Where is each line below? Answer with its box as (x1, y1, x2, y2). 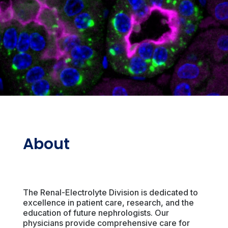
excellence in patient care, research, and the (22, 197, 194, 208)
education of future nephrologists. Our (22, 208, 169, 218)
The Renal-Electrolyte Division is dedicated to (22, 187, 198, 197)
